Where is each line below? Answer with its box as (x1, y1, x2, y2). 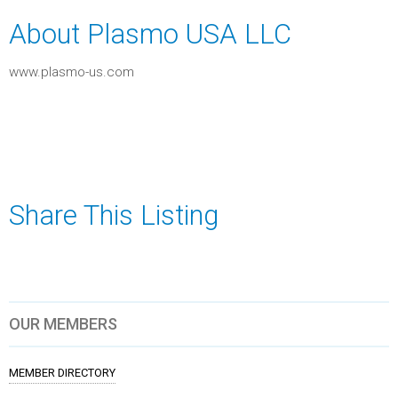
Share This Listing (9, 199, 219, 232)
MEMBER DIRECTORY (9, 365, 115, 379)
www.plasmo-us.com (9, 64, 134, 80)
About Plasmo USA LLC (9, 17, 291, 51)
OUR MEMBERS (9, 314, 117, 333)
